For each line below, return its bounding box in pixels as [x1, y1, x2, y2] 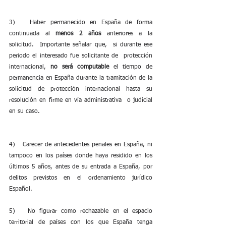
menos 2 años [55, 31, 101, 37]
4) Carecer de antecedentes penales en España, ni [9, 142, 152, 148]
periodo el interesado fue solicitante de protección [9, 53, 152, 59]
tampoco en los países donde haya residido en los [9, 153, 152, 159]
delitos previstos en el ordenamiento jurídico [9, 175, 152, 181]
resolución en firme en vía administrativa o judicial [9, 97, 152, 103]
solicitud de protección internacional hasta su [9, 86, 152, 92]
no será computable [50, 64, 109, 70]
